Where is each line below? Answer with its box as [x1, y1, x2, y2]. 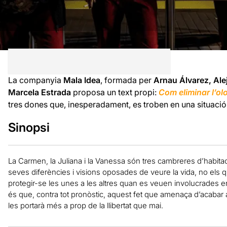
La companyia [8, 74, 63, 85]
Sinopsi [8, 120, 50, 135]
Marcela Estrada [8, 87, 73, 97]
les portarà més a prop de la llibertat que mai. [8, 200, 163, 210]
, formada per [100, 74, 154, 85]
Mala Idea [63, 74, 100, 85]
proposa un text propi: [72, 87, 159, 97]
